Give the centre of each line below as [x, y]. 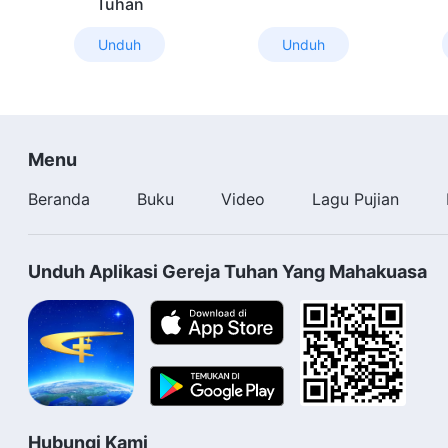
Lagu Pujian [356, 199]
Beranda [59, 199]
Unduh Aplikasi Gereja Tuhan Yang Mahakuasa [227, 271]
